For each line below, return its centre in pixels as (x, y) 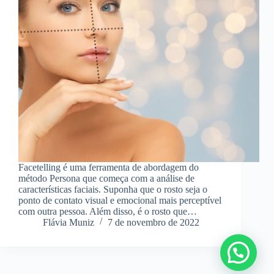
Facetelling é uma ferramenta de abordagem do (109, 168)
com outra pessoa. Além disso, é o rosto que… (108, 212)
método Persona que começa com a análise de (106, 179)
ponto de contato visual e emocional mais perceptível (120, 201)
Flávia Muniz (68, 223)
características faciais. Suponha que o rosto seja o (113, 190)
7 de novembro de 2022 (154, 223)
